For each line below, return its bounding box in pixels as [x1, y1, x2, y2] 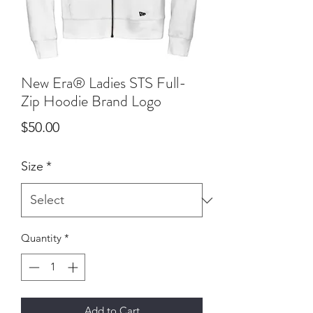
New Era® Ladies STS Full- [21, 72, 187, 94]
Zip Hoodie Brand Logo [21, 90, 161, 112]
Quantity [21, 231, 61, 245]
